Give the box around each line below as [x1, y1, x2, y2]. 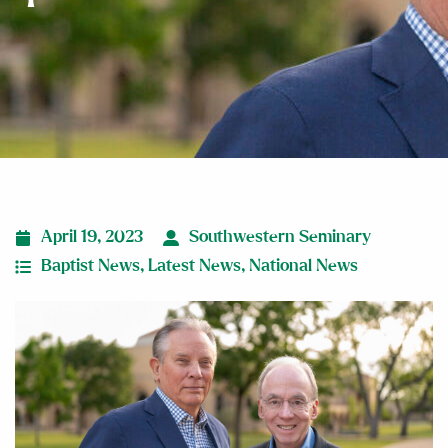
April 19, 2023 [41, 229, 143, 245]
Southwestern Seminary [189, 229, 371, 245]
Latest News [148, 258, 241, 274]
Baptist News [41, 258, 140, 274]
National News [249, 258, 358, 274]
